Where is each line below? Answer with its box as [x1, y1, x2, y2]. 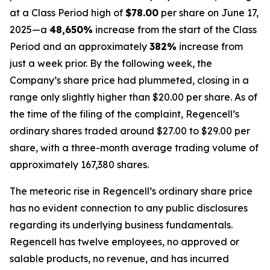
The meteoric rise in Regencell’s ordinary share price [10, 185, 253, 197]
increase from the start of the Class [93, 24, 257, 36]
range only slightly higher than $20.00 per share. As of [10, 91, 257, 103]
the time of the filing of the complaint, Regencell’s [10, 108, 239, 120]
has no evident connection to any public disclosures [10, 202, 248, 214]
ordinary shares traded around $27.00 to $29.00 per [10, 125, 250, 137]
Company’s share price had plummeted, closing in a [10, 74, 249, 86]
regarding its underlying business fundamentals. [10, 219, 233, 231]
